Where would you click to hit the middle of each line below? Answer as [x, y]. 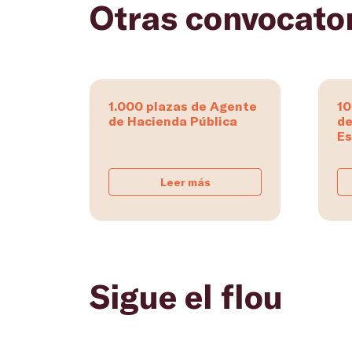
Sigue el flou [186, 296]
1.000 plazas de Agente [183, 106]
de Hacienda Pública [173, 121]
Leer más [185, 182]
